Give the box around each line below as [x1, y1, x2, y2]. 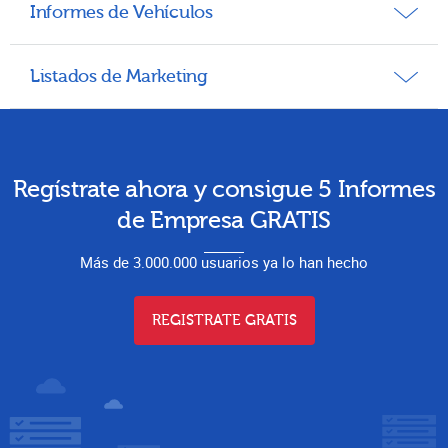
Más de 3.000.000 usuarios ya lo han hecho [80, 251, 368, 272]
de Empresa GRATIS [117, 206, 331, 234]
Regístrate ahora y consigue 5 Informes [12, 175, 436, 203]
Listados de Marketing [30, 65, 208, 87]
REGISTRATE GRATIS [151, 311, 297, 329]
